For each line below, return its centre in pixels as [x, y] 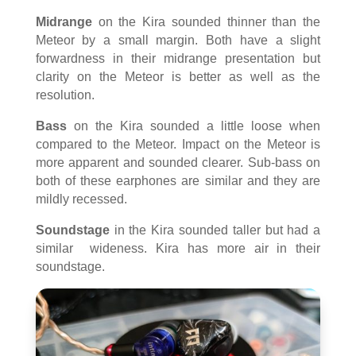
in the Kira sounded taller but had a [215, 230]
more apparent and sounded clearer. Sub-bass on [178, 162]
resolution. [65, 95]
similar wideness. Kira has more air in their [178, 248]
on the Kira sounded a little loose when [193, 126]
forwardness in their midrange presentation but [178, 58]
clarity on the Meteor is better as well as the [178, 76]
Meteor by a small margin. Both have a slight [178, 40]
